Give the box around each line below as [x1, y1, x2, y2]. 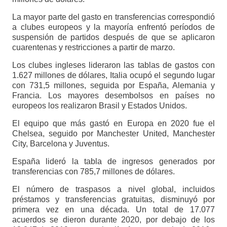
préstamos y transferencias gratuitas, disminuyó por [12, 195, 215, 204]
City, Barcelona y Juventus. [12, 139, 109, 148]
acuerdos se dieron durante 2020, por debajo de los [12, 215, 215, 224]
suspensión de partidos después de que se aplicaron [12, 32, 215, 42]
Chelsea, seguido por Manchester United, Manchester [12, 129, 215, 138]
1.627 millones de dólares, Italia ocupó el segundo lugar [12, 70, 215, 80]
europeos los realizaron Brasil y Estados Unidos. [12, 101, 187, 110]
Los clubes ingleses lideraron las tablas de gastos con [12, 60, 215, 69]
